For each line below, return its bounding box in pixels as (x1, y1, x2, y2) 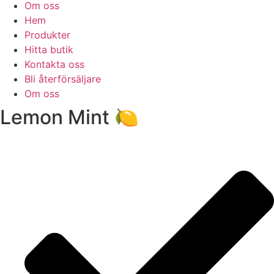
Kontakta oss (24, 58, 84, 71)
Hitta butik (24, 43, 73, 56)
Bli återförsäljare (24, 73, 101, 86)
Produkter (24, 29, 70, 42)
